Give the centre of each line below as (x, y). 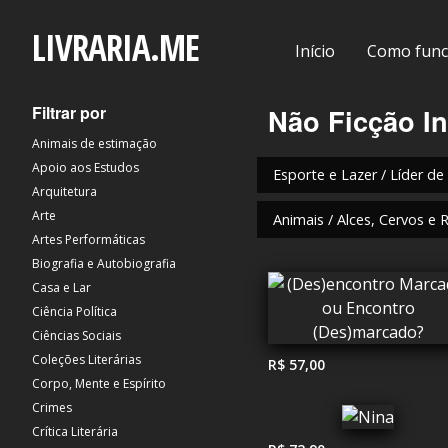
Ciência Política (74, 311)
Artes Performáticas (88, 239)
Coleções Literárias (86, 359)
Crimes (52, 407)
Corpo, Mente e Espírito (99, 383)
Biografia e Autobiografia (104, 263)
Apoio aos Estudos (85, 167)
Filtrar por (69, 112)
